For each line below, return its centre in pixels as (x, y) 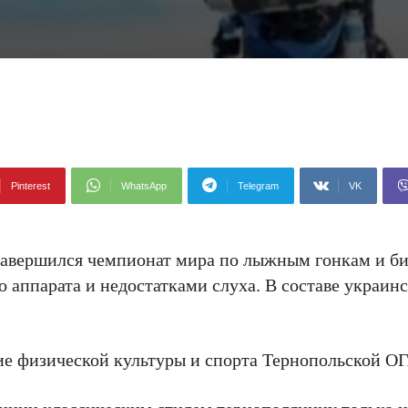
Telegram (258, 186)
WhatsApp (144, 186)
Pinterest (31, 186)
